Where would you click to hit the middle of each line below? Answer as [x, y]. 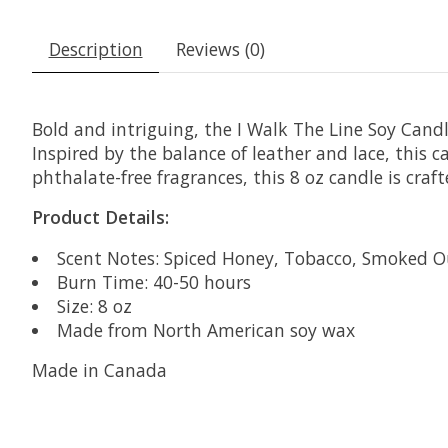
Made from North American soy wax [205, 329]
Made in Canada [99, 370]
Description [95, 48]
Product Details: [100, 217]
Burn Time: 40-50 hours [153, 281]
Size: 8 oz [94, 305]
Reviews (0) [220, 48]
